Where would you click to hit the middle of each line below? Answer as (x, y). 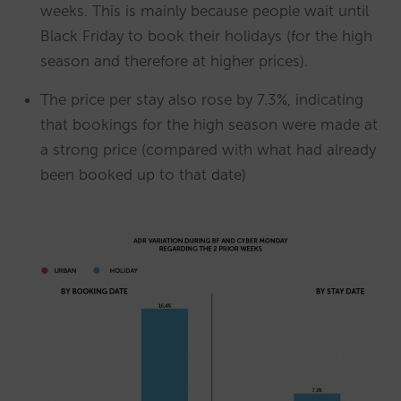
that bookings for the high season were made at (209, 124)
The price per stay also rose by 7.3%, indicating (202, 99)
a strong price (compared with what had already (208, 149)
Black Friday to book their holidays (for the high (206, 35)
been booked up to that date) (143, 174)
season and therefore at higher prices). (174, 60)
